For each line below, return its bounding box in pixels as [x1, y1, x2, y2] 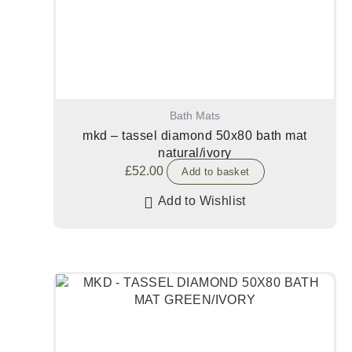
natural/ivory [158, 146, 232, 160]
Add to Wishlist [157, 194, 246, 208]
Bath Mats [170, 109, 220, 122]
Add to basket [181, 166, 250, 178]
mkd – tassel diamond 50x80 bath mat [82, 129, 307, 143]
